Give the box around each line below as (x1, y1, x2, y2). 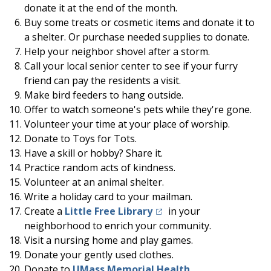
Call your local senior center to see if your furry (24, 59, 238, 73)
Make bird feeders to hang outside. (24, 88, 183, 102)
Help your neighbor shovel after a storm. (24, 44, 210, 58)
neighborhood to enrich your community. (24, 218, 211, 232)
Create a (24, 204, 65, 218)
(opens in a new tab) (152, 203, 244, 217)
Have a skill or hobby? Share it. (24, 146, 163, 160)
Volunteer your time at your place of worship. (24, 117, 230, 131)
